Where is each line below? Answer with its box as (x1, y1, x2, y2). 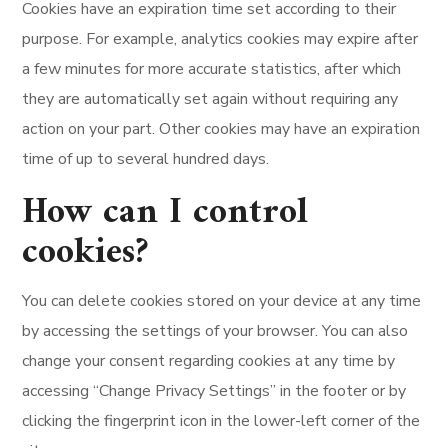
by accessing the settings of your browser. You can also (22, 320, 409, 342)
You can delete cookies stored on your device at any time (22, 290, 422, 312)
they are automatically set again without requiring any (22, 88, 399, 110)
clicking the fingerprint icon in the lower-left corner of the (22, 410, 421, 432)
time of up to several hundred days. (22, 148, 270, 170)
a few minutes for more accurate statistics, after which (22, 58, 402, 80)
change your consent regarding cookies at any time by (22, 350, 396, 372)
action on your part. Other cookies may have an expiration (22, 118, 421, 140)
